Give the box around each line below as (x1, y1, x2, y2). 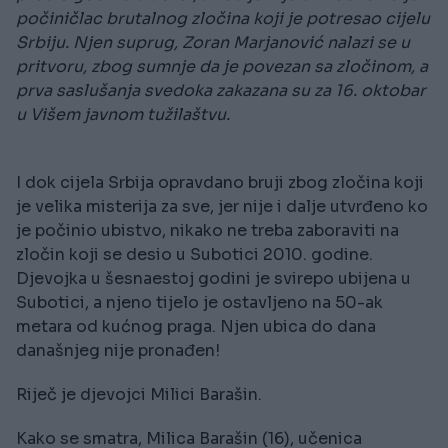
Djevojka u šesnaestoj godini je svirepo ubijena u (16, 268, 411, 290)
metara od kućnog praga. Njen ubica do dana (16, 316, 376, 338)
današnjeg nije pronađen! (16, 340, 220, 362)
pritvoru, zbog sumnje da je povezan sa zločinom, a (16, 56, 428, 78)
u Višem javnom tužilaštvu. (16, 104, 230, 126)
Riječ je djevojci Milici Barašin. (16, 384, 262, 406)
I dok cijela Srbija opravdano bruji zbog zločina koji (16, 172, 424, 194)
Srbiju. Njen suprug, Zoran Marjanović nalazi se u (16, 32, 410, 54)
